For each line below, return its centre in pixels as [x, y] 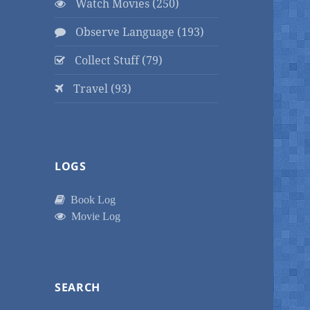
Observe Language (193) [139, 32]
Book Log [91, 200]
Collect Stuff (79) [118, 61]
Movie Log [93, 216]
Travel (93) [101, 89]
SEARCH [77, 288]
